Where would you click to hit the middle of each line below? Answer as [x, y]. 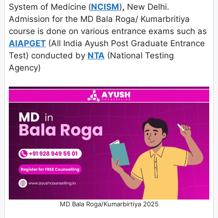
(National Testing [139, 56]
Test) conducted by [48, 56]
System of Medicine [47, 7]
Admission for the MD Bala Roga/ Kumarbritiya [99, 19]
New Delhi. [147, 7]
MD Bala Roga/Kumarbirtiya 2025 [109, 204]
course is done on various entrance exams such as [108, 31]
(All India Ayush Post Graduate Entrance [125, 44]
